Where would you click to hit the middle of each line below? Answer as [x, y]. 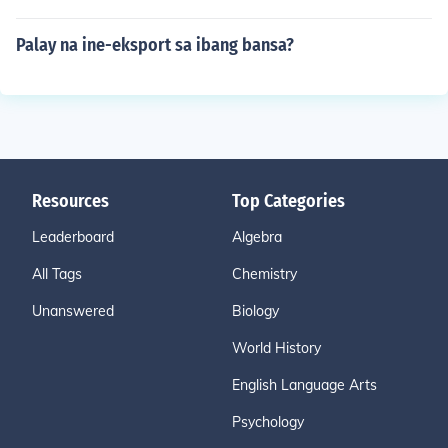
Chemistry [264, 274]
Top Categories [288, 201]
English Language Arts [304, 385]
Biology [255, 311]
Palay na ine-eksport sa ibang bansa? [155, 45]
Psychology [268, 422]
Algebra [257, 237]
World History [276, 348]
